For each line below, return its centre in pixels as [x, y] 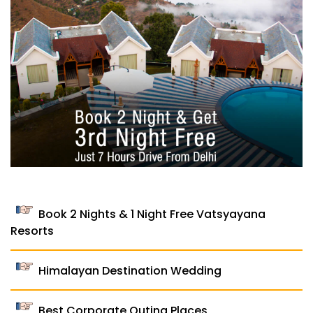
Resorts [32, 231]
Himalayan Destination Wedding [130, 270]
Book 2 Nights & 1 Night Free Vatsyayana [152, 214]
